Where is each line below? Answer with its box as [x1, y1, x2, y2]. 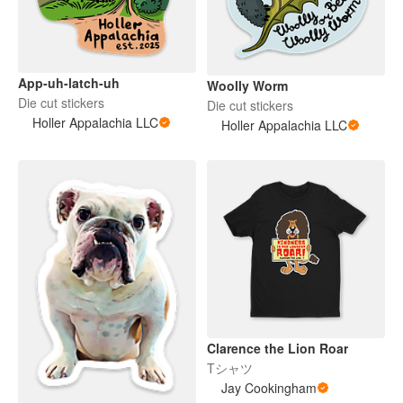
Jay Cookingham [221, 379, 317, 398]
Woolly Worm [207, 76, 288, 95]
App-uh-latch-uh [18, 74, 120, 93]
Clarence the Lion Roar [207, 339, 348, 358]
